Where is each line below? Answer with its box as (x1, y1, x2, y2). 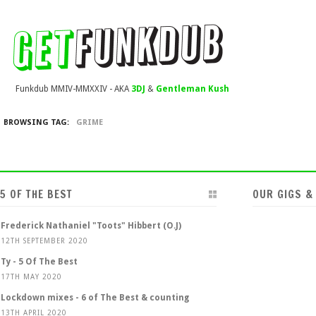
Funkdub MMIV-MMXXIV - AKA (16, 84, 131, 94)
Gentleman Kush (156, 84, 229, 94)
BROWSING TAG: (4, 118, 69, 127)
